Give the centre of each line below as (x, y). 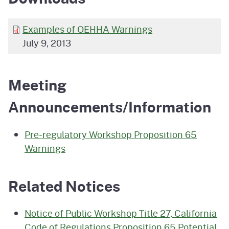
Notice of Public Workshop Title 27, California (121, 213)
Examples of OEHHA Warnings (87, 29)
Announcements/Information (110, 107)
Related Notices (64, 186)
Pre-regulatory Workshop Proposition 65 (111, 134)
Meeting (37, 85)
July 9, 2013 (47, 43)
